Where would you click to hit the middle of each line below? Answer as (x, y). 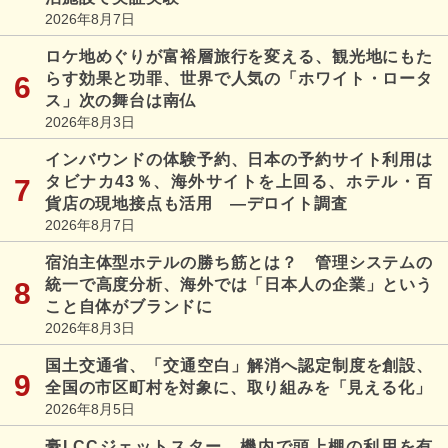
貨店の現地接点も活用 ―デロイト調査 (196, 203)
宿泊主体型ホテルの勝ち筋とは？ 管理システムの (239, 262)
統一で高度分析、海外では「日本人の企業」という (239, 284)
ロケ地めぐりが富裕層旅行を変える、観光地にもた (239, 56)
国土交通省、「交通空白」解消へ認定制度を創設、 (239, 365)
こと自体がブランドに (129, 306)
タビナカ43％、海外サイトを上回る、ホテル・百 (239, 181)
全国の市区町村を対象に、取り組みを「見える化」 (238, 387)
